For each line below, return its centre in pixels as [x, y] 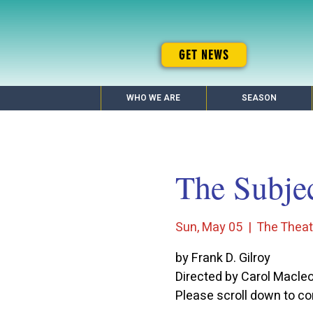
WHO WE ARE [153, 98]
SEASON [259, 98]
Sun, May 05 [209, 228]
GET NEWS [204, 55]
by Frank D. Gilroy [223, 259]
